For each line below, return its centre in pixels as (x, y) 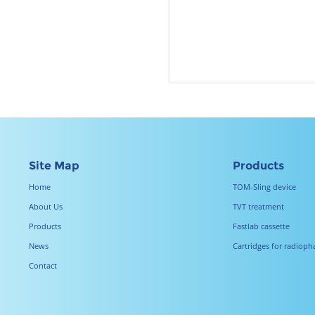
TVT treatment (258, 206)
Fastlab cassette (261, 226)
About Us (45, 206)
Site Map (54, 166)
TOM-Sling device (264, 187)
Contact (43, 265)
